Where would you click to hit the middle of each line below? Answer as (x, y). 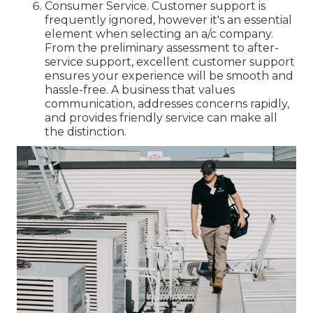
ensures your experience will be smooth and (169, 76)
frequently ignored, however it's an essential (168, 20)
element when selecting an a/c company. (159, 34)
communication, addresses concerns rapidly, (167, 104)
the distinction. (86, 132)
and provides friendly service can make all (161, 118)
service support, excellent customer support (170, 62)
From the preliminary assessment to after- (162, 48)
